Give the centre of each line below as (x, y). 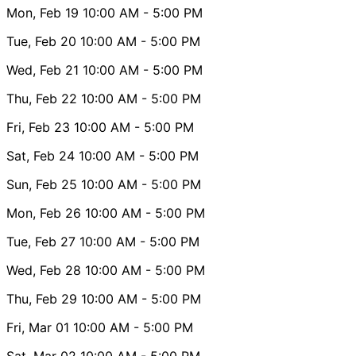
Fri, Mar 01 (38, 327)
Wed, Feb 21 (43, 70)
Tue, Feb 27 (41, 241)
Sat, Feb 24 (41, 155)
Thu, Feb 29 (42, 298)
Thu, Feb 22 (42, 98)
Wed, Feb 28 (44, 270)
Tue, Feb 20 (41, 41)
